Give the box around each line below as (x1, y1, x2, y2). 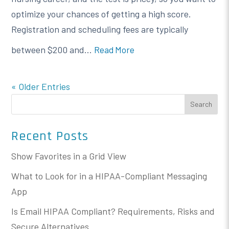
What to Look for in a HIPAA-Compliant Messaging (11, 170, 208, 181)
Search (190, 100, 212, 109)
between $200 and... (11, 43, 95, 55)
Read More (94, 44, 135, 55)
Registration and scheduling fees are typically (11, 23, 189, 35)
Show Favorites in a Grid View (11, 150, 127, 162)
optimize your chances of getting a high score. (11, 8, 192, 19)
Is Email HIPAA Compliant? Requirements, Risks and (11, 205, 215, 217)
